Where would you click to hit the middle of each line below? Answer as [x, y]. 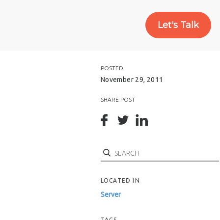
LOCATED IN [120, 180]
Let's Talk [178, 25]
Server [110, 194]
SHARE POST [118, 99]
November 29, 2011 [132, 80]
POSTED [112, 68]
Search [112, 152]
